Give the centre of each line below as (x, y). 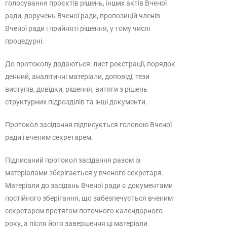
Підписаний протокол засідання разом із (73, 160)
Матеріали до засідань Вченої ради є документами (89, 185)
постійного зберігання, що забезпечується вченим (89, 198)
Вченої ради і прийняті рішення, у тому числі (78, 28)
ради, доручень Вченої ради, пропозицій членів (83, 16)
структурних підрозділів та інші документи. (76, 102)
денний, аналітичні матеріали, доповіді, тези (77, 77)
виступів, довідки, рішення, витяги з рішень (76, 89)
